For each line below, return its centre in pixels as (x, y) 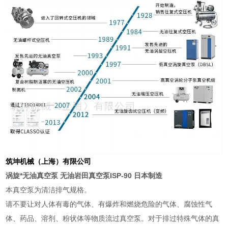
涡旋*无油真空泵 (33, 175)
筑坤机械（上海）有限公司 (49, 161)
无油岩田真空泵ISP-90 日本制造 (111, 175)
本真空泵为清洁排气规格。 (49, 190)
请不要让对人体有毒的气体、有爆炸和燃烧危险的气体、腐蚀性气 (109, 204)
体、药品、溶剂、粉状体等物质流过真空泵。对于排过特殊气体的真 (113, 218)
